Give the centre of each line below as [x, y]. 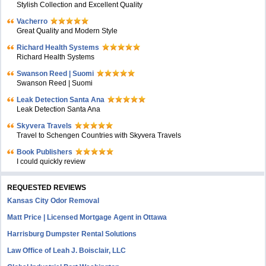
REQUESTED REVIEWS [47, 188]
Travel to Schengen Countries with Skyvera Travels [99, 135]
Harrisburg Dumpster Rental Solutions [72, 234]
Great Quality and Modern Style [67, 31]
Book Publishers [45, 152]
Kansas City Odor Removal [53, 201]
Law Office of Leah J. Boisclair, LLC [67, 251]
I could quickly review [51, 161]
